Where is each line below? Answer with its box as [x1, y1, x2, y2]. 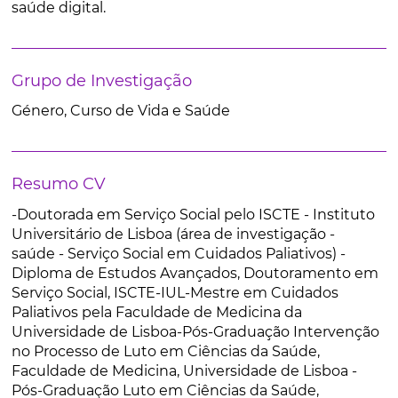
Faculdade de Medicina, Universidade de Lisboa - [11, 362, 357, 379]
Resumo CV [11, 174, 106, 194]
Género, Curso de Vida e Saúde [11, 102, 230, 119]
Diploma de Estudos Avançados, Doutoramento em [11, 265, 378, 282]
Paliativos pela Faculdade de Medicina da [11, 304, 302, 321]
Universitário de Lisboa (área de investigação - [11, 226, 335, 243]
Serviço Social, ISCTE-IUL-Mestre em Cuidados [11, 284, 338, 301]
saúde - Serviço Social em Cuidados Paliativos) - [11, 245, 346, 262]
